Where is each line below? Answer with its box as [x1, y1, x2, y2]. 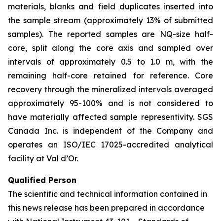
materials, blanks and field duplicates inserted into [8, 1, 213, 11]
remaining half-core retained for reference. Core [8, 71, 213, 80]
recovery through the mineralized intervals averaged [8, 84, 213, 94]
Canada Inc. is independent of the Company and [8, 126, 213, 136]
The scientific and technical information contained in [8, 189, 207, 199]
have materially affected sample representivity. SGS [8, 112, 213, 122]
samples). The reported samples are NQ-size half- [8, 29, 213, 39]
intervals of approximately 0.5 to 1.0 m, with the [8, 57, 213, 67]
